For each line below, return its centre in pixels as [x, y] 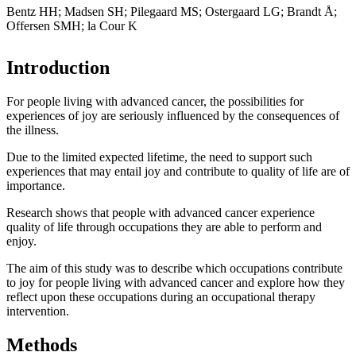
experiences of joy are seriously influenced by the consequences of [173, 116]
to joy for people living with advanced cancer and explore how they [176, 283]
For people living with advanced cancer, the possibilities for [155, 102]
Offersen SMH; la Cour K [72, 26]
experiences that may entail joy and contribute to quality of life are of [178, 172]
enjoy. [21, 242]
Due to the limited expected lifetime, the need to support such [159, 157]
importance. [36, 186]
